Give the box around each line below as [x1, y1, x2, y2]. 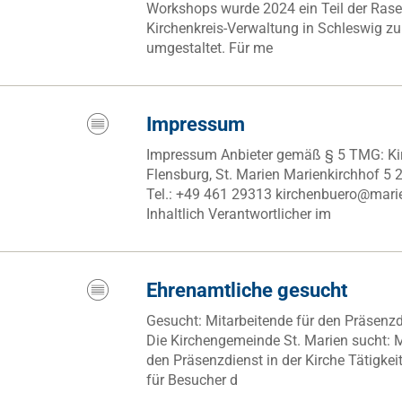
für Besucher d [146, 371, 239, 389]
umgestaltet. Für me [146, 39, 274, 57]
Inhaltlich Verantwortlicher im [146, 205, 332, 223]
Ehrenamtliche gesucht [146, 279, 348, 301]
